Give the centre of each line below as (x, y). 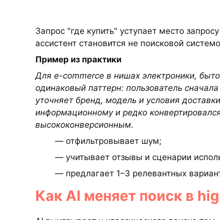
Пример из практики (78, 59)
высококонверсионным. (84, 125)
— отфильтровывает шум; (108, 141)
